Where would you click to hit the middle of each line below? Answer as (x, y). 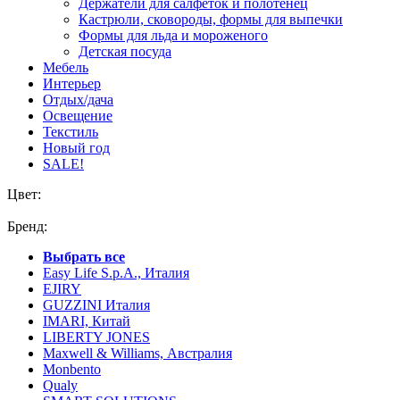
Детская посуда (125, 51)
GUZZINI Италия (96, 305)
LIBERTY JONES (96, 337)
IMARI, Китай (87, 321)
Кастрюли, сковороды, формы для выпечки (211, 19)
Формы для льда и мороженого (173, 35)
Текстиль (71, 132)
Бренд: (27, 226)
